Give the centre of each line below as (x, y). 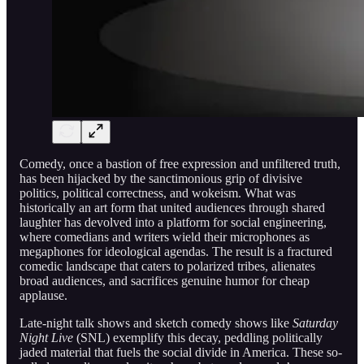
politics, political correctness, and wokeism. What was (158, 193)
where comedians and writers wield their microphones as (165, 236)
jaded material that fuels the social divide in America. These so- (181, 352)
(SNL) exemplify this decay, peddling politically (198, 337)
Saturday (315, 323)
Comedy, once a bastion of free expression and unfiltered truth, (180, 163)
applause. (43, 295)
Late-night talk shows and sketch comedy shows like (156, 323)
